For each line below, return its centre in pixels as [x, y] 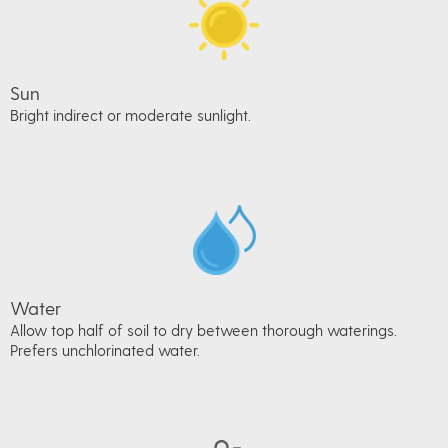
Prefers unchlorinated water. [105, 350]
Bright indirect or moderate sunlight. [130, 115]
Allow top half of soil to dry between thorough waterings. [203, 330]
